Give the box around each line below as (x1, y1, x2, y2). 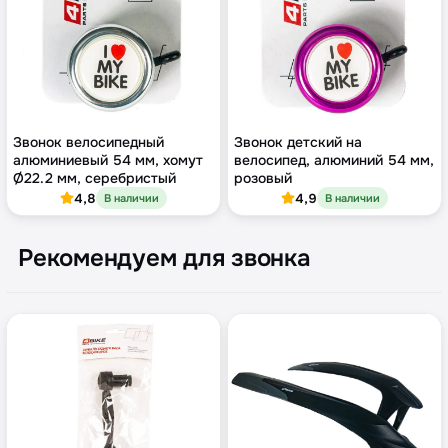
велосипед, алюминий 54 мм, (234, 151, 434, 170)
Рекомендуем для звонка (18, 243, 311, 274)
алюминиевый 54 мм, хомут (13, 151, 203, 170)
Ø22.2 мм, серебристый (13, 169, 176, 188)
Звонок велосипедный (13, 133, 164, 152)
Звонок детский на (234, 133, 362, 152)
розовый (234, 169, 292, 188)
